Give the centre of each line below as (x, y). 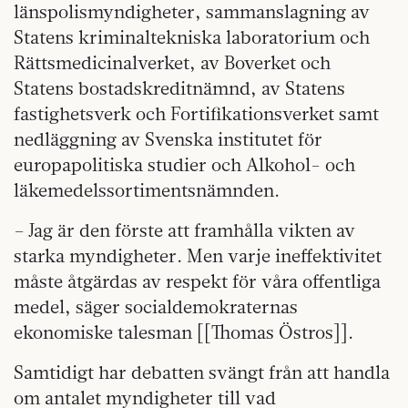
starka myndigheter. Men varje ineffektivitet (198, 256)
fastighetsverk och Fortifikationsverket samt (196, 114)
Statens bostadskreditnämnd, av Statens (179, 88)
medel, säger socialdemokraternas (156, 307)
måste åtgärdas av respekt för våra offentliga (197, 281)
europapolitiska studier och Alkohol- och (184, 165)
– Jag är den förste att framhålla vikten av (184, 230)
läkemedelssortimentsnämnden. (147, 190)
